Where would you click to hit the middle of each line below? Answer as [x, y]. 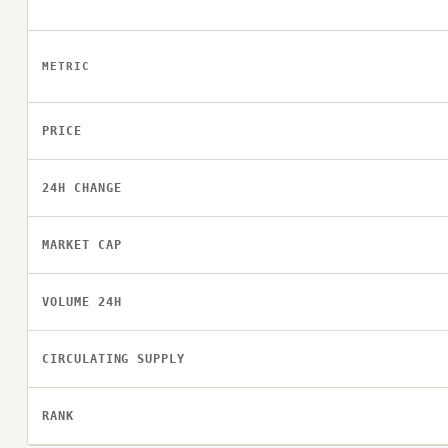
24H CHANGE [81, 188]
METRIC [66, 66]
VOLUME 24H [81, 302]
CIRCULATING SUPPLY [113, 359]
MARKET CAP [81, 245]
